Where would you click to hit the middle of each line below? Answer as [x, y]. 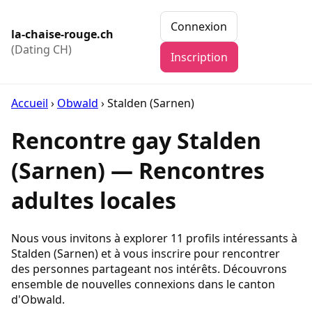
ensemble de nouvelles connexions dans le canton [143, 284]
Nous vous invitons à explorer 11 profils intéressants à [154, 238]
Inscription [199, 57]
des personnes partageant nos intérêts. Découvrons [149, 268]
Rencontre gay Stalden [136, 141]
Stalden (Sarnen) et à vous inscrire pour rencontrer [146, 253]
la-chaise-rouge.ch [62, 34]
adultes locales [94, 201]
